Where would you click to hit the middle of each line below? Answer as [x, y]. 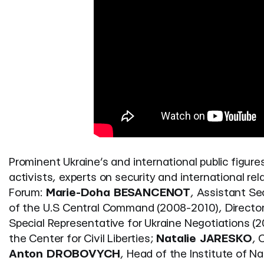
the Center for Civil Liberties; [83, 239]
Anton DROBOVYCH [65, 255]
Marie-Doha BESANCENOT [118, 193]
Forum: [27, 193]
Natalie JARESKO [204, 239]
